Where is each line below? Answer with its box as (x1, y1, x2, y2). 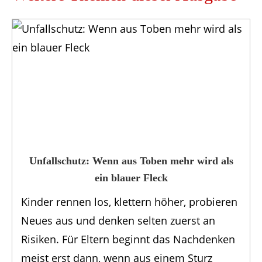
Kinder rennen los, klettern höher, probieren (21, 195, 237, 209)
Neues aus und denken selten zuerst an (21, 213, 215, 228)
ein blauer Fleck (94, 172, 168, 184)
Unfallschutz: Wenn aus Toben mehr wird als (29, 155, 233, 167)
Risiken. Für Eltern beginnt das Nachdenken (21, 232, 235, 247)
